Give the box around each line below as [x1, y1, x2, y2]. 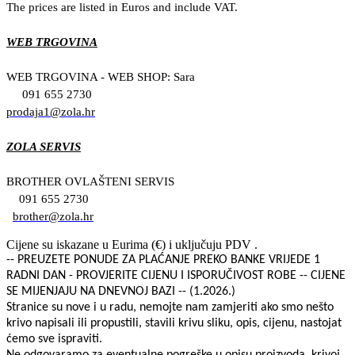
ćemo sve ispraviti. [6, 332, 102, 345]
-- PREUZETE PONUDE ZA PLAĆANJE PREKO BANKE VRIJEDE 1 [6, 253, 320, 266]
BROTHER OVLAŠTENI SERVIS [6, 174, 174, 188]
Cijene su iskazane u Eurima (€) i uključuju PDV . [6, 237, 258, 251]
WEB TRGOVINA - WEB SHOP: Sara [6, 70, 198, 83]
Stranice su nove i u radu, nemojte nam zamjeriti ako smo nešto [6, 300, 334, 314]
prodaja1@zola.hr [6, 105, 95, 118]
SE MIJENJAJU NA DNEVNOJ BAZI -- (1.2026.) [6, 284, 239, 298]
